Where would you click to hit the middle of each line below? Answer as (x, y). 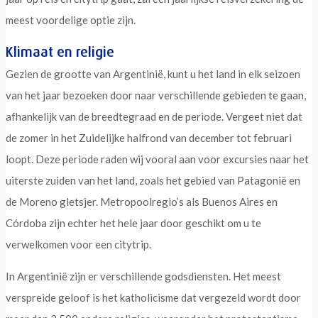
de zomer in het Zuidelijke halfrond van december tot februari (149, 137)
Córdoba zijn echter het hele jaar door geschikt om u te (133, 223)
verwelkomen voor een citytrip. (78, 244)
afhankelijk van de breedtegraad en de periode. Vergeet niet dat (154, 116)
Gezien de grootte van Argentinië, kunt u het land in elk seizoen (153, 73)
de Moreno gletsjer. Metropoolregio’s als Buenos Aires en (142, 201)
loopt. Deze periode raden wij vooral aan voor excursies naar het (157, 159)
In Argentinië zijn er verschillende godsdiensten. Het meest (143, 276)
